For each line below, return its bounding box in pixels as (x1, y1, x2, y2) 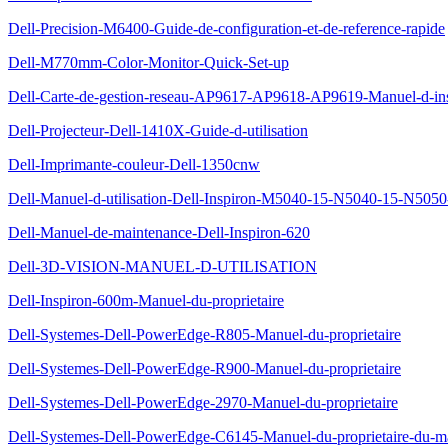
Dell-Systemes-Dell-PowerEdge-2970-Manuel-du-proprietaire (8, 394, 398, 411)
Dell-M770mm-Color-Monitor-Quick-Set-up (8, 54, 289, 71)
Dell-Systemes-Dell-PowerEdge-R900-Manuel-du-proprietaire (8, 360, 401, 377)
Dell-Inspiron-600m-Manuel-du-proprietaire (8, 292, 284, 309)
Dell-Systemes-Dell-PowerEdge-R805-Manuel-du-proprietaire (8, 326, 401, 343)
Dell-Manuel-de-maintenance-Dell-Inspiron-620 (8, 224, 310, 241)
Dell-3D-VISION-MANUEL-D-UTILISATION (8, 258, 317, 275)
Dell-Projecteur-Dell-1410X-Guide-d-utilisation (8, 122, 308, 139)
